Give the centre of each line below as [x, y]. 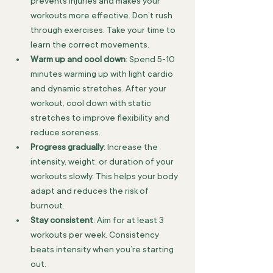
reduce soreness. [66, 132]
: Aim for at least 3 [129, 220]
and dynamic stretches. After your [99, 88]
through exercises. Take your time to [104, 30]
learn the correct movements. [90, 44]
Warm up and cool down [78, 59]
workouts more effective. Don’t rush [102, 15]
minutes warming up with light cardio [103, 74]
